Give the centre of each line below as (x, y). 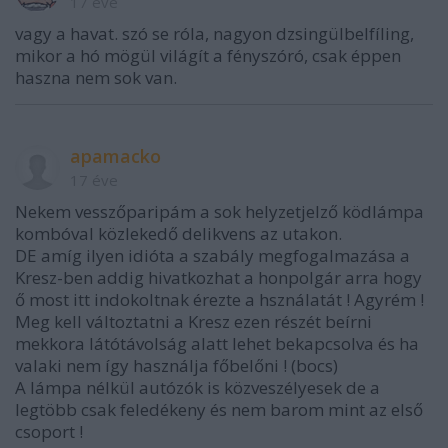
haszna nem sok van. (96, 77)
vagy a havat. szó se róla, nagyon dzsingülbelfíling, (214, 33)
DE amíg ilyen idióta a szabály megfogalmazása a (212, 255)
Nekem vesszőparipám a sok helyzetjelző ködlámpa (219, 211)
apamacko (115, 155)
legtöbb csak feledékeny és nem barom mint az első (219, 409)
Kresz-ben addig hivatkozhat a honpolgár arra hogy (218, 277)
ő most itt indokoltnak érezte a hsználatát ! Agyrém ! (219, 299)
